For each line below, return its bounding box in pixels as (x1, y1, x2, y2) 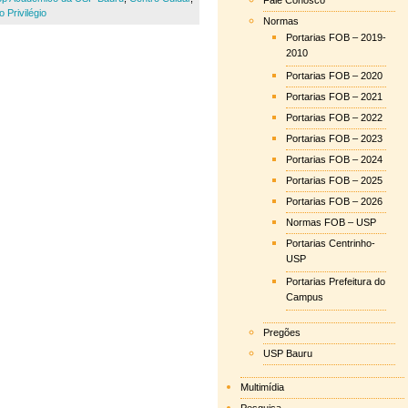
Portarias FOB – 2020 (286, 70, 382, 81)
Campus (286, 291, 323, 305)
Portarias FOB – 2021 (286, 91, 382, 102)
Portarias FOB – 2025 (286, 175, 382, 186)
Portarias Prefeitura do (286, 276, 385, 287)
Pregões (263, 327, 301, 338)
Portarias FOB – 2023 (286, 133, 382, 144)
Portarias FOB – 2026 (286, 196, 382, 207)
